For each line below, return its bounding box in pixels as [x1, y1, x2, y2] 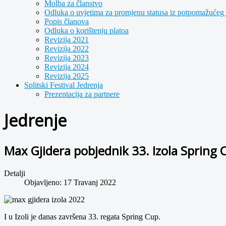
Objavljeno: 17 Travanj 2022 [24, 178, 116, 187]
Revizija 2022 [44, 44, 89, 53]
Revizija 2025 [44, 72, 89, 80]
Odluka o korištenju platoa [44, 26, 129, 35]
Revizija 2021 [44, 35, 89, 44]
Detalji [4, 168, 25, 178]
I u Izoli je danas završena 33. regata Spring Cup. [4, 212, 160, 221]
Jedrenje [4, 109, 67, 132]
